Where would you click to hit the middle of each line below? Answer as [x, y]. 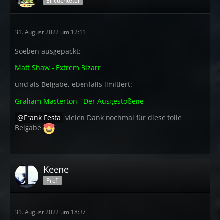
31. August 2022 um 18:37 [50, 212]
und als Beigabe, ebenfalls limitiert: [73, 84]
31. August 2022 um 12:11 [50, 32]
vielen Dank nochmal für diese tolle [123, 117]
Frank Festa [42, 117]
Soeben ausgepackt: [48, 51]
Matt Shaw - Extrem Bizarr [58, 67]
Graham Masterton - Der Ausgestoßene [79, 101]
